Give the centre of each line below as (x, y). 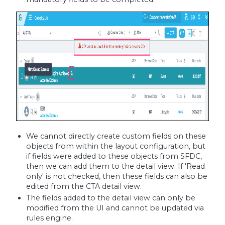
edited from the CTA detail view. (85, 186)
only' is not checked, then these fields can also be (117, 176)
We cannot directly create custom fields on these (116, 136)
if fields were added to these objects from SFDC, (114, 156)
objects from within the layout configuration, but (116, 146)
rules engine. (49, 218)
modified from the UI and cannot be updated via (115, 208)
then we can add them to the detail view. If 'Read (115, 166)
